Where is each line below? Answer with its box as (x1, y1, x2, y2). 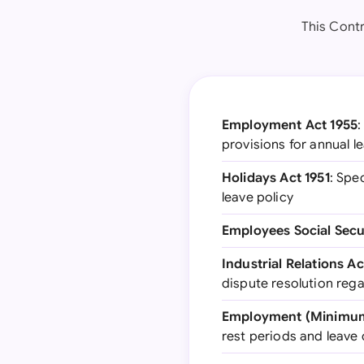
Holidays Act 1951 (222, 170, 330, 186)
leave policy (222, 189, 293, 206)
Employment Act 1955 (222, 117, 358, 133)
